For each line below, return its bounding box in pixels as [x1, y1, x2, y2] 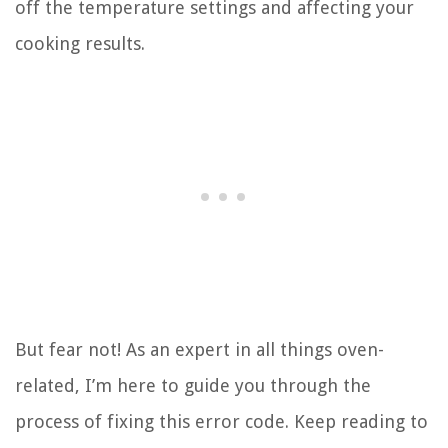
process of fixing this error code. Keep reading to [15, 411, 428, 433]
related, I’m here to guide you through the [15, 375, 371, 397]
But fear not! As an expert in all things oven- [15, 339, 384, 361]
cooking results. [15, 33, 145, 55]
